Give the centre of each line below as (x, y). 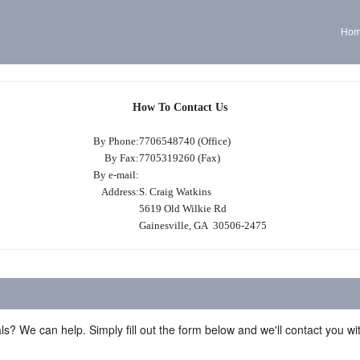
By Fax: (122, 158)
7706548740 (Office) (185, 141)
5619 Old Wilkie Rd (183, 209)
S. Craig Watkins (175, 192)
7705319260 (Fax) (180, 158)
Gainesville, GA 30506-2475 (203, 225)
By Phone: (116, 141)
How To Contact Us (180, 107)
